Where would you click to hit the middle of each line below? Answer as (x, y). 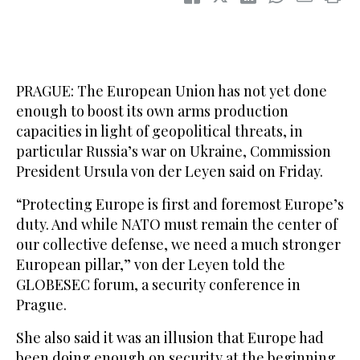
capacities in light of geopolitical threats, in (160, 131)
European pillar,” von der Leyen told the (151, 265)
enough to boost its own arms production (152, 111)
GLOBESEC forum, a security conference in (158, 285)
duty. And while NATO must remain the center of (177, 225)
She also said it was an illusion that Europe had (170, 338)
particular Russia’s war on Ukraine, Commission (174, 151)
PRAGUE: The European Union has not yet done (172, 91)
